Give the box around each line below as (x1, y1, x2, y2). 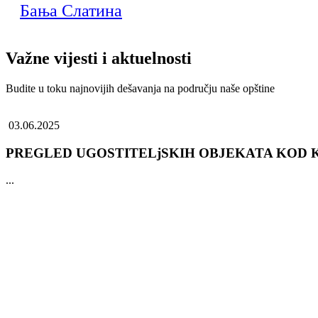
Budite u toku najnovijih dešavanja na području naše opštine (6, 82, 275, 94)
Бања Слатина (20, 1, 122, 20)
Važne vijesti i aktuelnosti (6, 48, 192, 67)
